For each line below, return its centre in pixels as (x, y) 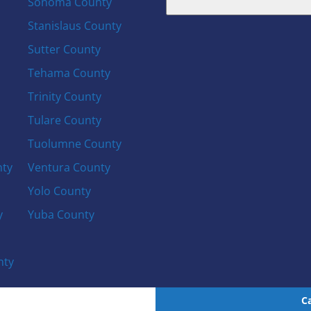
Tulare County (64, 120)
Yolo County (59, 191)
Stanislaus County (74, 25)
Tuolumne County (74, 143)
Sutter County (64, 49)
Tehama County (69, 73)
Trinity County (64, 96)
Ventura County (69, 167)
